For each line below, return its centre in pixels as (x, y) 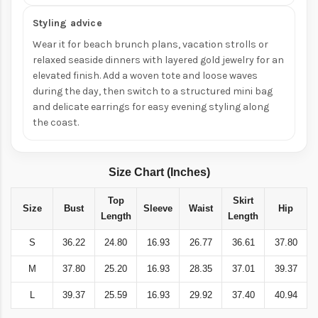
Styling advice (67, 23)
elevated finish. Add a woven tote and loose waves (145, 76)
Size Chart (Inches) (159, 172)
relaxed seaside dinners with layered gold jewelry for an (158, 60)
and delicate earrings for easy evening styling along (151, 107)
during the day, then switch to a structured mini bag (153, 92)
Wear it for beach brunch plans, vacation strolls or (150, 45)
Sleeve (158, 209)
